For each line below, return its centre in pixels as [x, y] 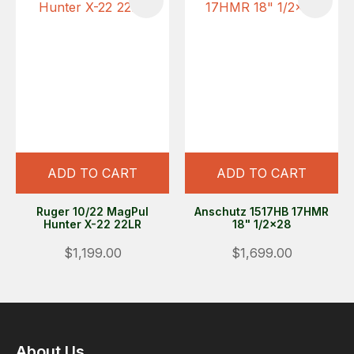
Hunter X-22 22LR [128, 224]
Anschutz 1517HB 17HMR [262, 211]
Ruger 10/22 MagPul [92, 211]
